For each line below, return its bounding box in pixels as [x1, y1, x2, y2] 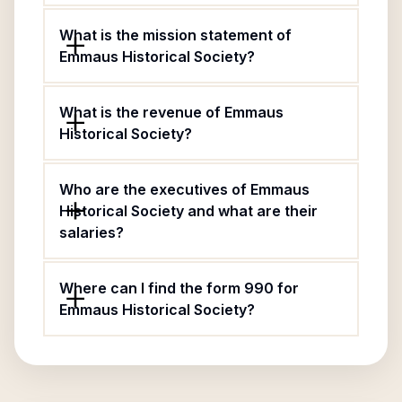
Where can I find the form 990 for [59, 279, 299, 297]
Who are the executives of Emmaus [59, 180, 310, 198]
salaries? [59, 223, 124, 241]
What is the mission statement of [59, 26, 292, 44]
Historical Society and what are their [59, 202, 318, 220]
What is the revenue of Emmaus [59, 103, 284, 121]
